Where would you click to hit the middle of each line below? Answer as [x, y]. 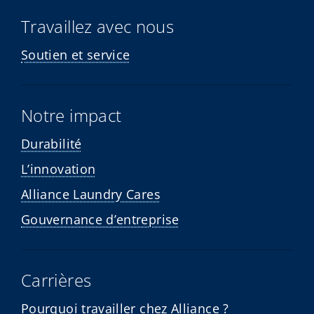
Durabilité [52, 143]
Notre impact [71, 115]
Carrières [56, 280]
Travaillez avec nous [98, 26]
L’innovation [59, 169]
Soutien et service [76, 54]
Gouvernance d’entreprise [100, 219]
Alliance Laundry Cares [91, 194]
